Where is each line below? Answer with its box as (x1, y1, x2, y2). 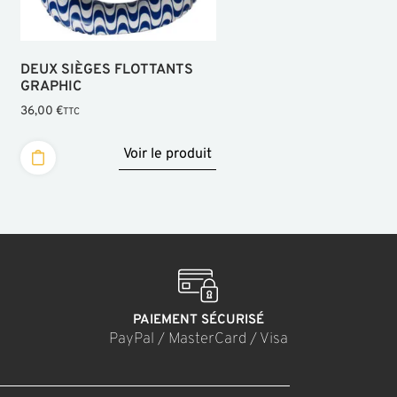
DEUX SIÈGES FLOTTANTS (19, 61, 193, 80)
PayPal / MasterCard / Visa (108, 330, 288, 350)
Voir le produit (123, 144, 212, 163)
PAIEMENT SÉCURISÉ (132, 312, 264, 330)
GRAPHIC (19, 78, 82, 97)
